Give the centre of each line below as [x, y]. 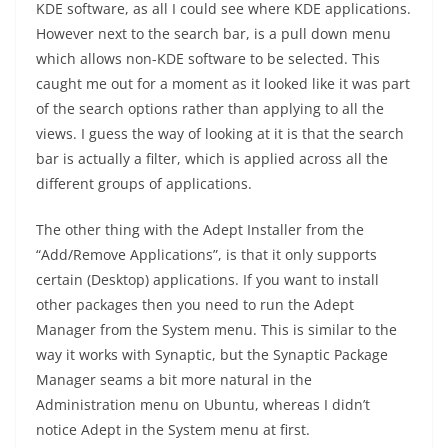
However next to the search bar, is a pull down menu [213, 34]
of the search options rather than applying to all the [210, 109]
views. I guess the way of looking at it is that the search [220, 134]
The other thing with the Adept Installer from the [200, 230]
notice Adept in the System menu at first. [173, 430]
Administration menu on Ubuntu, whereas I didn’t [203, 405]
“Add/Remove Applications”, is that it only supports [206, 255]
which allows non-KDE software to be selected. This [208, 59]
